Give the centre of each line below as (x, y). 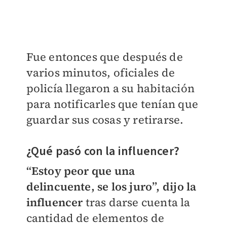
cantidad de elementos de (95, 218)
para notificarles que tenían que (112, 104)
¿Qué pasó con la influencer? (103, 152)
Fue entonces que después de (104, 57)
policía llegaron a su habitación (110, 88)
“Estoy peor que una (81, 171)
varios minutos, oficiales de (101, 73)
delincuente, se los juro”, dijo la (111, 187)
